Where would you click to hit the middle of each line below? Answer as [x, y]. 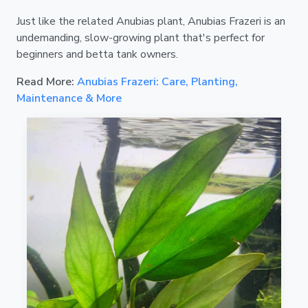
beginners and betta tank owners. [97, 54]
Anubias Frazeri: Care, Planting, [157, 81]
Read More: [47, 81]
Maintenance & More [69, 98]
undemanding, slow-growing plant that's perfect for [141, 37]
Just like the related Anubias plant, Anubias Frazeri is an [151, 21]
